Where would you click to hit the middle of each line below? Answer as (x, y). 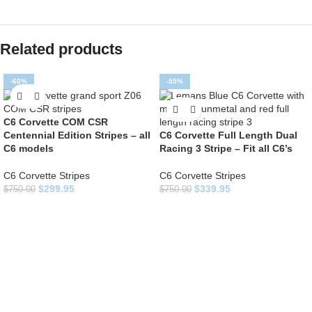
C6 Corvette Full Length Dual (228, 135)
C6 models (29, 148)
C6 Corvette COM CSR (56, 122)
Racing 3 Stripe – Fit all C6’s (226, 148)
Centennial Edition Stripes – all (77, 135)
